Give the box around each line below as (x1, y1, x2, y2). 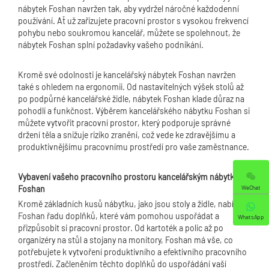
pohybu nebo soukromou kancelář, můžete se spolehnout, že (18, 28, 240, 38)
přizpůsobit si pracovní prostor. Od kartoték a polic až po (18, 223, 223, 233)
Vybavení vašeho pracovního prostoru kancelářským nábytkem (18, 172, 246, 182)
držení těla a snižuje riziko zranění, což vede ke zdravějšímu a (18, 130, 235, 140)
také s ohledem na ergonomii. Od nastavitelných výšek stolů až (18, 82, 244, 92)
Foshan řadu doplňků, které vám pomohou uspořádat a (18, 211, 219, 221)
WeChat (241, 183, 261, 191)
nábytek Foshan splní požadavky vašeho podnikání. (18, 40, 204, 50)
